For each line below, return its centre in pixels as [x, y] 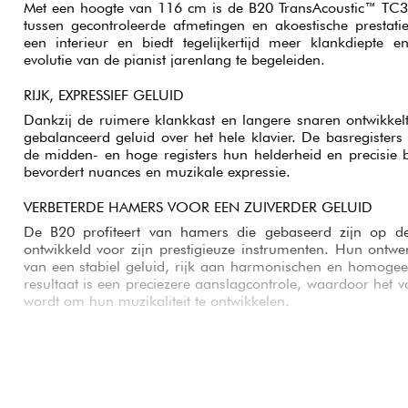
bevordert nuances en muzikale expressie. [157, 172]
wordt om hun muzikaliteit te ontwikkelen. [156, 301]
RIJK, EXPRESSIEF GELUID [103, 96]
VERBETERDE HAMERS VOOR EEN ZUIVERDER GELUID [198, 208]
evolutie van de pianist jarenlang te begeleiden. [174, 60]
